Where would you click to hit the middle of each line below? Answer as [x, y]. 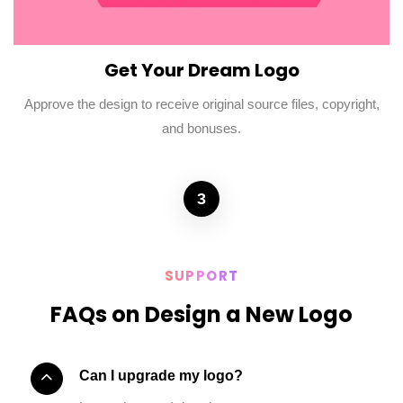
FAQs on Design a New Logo [201, 314]
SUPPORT [201, 275]
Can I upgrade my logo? [161, 376]
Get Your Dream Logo [201, 71]
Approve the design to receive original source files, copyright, [201, 104]
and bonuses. [201, 129]
